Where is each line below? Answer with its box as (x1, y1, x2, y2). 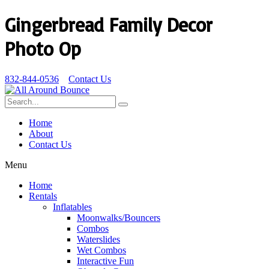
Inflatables (53, 201, 92, 212)
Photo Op (5, 37, 81, 61)
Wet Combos (77, 244, 126, 255)
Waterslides (77, 234, 120, 244)
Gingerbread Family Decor (5, 13, 213, 37)
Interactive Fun (77, 255, 134, 266)
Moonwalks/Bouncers (77, 212, 160, 223)
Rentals (29, 190, 57, 201)
